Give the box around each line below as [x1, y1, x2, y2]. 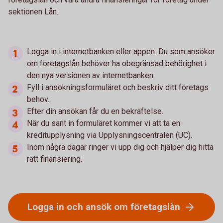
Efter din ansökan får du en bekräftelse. [27, 107, 163, 116]
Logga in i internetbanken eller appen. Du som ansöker [27, 47, 215, 56]
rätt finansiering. [27, 154, 84, 164]
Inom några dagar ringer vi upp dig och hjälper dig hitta [27, 142, 214, 152]
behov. [27, 95, 49, 104]
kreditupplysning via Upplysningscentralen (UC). [27, 130, 192, 140]
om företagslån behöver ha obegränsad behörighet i [27, 59, 207, 68]
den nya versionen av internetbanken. [27, 71, 155, 80]
